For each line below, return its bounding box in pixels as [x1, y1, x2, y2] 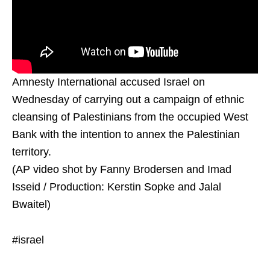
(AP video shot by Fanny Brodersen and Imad [12, 163, 231, 175]
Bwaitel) [12, 198, 51, 210]
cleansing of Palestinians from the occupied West [12, 110, 248, 123]
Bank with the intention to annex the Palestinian [12, 128, 240, 140]
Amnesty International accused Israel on [12, 75, 205, 88]
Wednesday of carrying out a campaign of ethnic [12, 93, 244, 105]
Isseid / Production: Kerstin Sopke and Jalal [12, 180, 221, 193]
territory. [12, 145, 51, 158]
